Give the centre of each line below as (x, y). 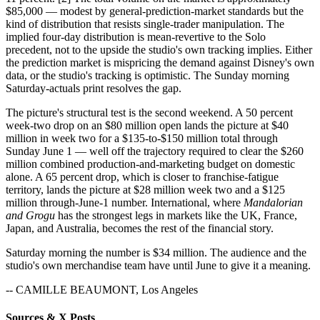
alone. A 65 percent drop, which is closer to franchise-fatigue (142, 176)
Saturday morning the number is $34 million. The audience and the (156, 252)
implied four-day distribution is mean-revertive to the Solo (136, 36)
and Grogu (30, 215)
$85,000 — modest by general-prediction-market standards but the (155, 11)
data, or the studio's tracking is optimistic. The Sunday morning (147, 75)
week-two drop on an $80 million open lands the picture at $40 (147, 125)
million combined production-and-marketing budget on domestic (150, 164)
